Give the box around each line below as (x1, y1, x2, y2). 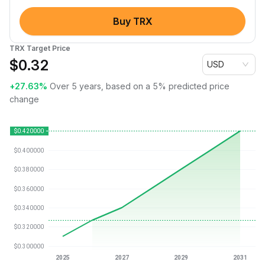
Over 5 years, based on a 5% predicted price (50, 81, 230, 91)
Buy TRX (112, 15, 153, 27)
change (9, 94, 39, 104)
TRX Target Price (9, 44, 70, 53)
